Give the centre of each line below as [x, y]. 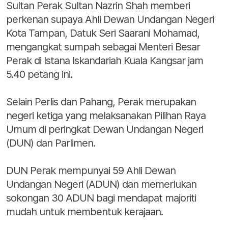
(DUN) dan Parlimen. [51, 143]
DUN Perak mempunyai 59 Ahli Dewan [91, 171]
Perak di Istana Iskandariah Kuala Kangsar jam [105, 61]
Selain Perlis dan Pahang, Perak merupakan [101, 102]
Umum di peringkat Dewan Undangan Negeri [105, 130]
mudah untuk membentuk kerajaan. [84, 212]
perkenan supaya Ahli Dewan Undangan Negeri [110, 20]
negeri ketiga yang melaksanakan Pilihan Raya [106, 116]
